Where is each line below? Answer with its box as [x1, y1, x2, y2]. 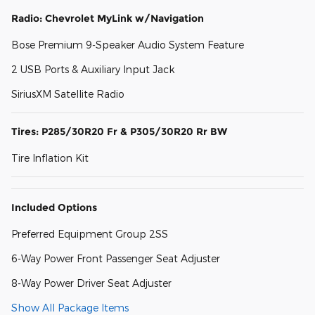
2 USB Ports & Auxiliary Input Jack [11, 63, 174, 76]
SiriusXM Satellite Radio [11, 88, 124, 101]
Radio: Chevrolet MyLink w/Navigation [11, 12, 204, 25]
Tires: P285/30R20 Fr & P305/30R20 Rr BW [11, 125, 227, 139]
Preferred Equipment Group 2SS [11, 228, 168, 240]
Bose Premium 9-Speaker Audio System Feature [11, 39, 244, 51]
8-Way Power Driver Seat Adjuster [11, 277, 172, 290]
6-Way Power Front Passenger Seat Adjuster [11, 252, 220, 265]
